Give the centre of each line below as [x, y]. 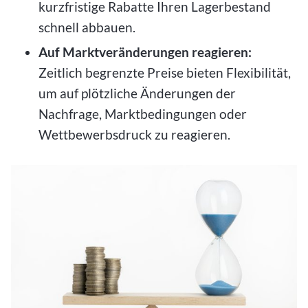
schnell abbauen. [88, 27]
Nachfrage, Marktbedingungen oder [143, 114]
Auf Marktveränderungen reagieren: [145, 52]
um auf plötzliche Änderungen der [137, 93]
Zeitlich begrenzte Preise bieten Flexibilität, [165, 73]
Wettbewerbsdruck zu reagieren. [136, 134]
